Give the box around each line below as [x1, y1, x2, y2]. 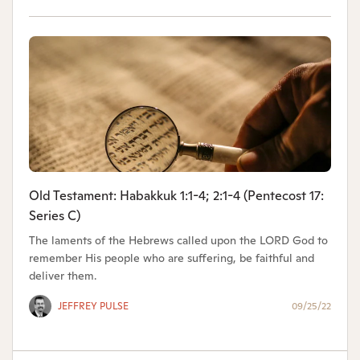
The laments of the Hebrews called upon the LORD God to [29, 233, 328, 248]
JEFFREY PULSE [58, 300, 129, 313]
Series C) [29, 207, 80, 225]
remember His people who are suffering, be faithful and [29, 251, 314, 266]
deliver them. [29, 268, 96, 284]
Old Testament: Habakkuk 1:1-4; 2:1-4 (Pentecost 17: [29, 187, 324, 205]
